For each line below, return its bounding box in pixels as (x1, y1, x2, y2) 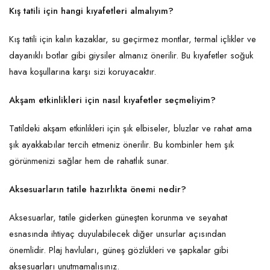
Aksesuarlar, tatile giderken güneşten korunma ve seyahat (9, 211, 227, 225)
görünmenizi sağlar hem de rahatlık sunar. (9, 154, 172, 168)
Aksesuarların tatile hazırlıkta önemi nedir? (9, 183, 186, 196)
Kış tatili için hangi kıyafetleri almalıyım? (9, 4, 174, 18)
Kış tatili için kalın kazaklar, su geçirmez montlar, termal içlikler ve (9, 33, 256, 46)
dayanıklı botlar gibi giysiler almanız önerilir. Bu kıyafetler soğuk (9, 49, 253, 63)
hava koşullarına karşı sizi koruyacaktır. (9, 65, 159, 79)
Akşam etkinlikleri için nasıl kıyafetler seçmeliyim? (9, 93, 216, 107)
